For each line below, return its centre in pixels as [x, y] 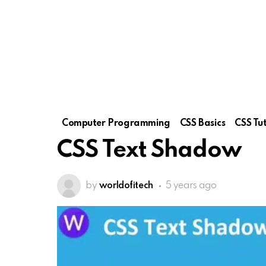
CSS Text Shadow [150, 151]
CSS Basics [202, 123]
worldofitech [126, 186]
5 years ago [191, 186]
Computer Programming [116, 123]
